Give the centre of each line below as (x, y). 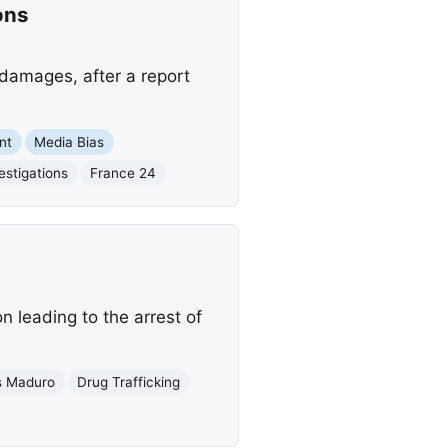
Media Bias (69, 141)
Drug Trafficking (129, 381)
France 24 (123, 172)
